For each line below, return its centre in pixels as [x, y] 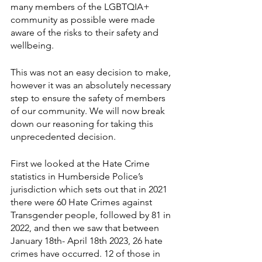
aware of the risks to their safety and [86, 32]
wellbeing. [32, 45]
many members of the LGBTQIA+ [81, 7]
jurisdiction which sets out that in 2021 [90, 189]
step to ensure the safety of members [89, 98]
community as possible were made [84, 20]
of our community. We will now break [89, 111]
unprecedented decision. [63, 137]
